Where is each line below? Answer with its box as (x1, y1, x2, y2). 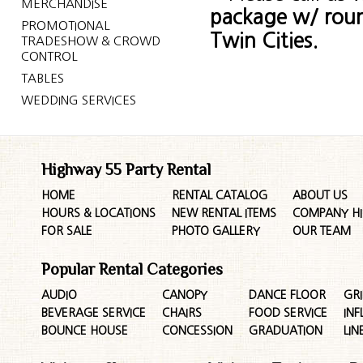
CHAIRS (162, 307, 203, 318)
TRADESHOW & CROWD (20, 35, 160, 47)
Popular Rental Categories (41, 260, 224, 278)
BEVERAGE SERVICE (41, 307, 147, 318)
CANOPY (162, 289, 208, 301)
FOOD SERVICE (249, 307, 328, 318)
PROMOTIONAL (20, 19, 110, 32)
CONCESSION (162, 325, 233, 336)
